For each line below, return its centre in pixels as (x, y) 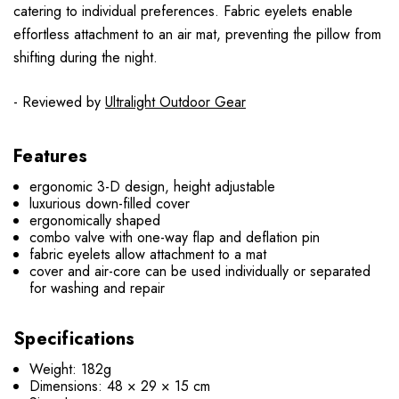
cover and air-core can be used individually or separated (200, 272)
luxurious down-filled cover (110, 204)
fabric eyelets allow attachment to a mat (148, 255)
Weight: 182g (71, 370)
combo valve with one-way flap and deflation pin (175, 238)
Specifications (74, 339)
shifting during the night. (85, 58)
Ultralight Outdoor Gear (175, 102)
